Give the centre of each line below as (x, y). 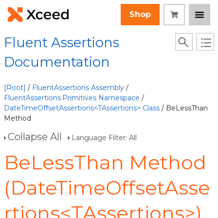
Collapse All (35, 137)
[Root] (15, 88)
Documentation (57, 62)
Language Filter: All (104, 138)
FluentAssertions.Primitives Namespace (72, 98)
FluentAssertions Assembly (78, 88)
